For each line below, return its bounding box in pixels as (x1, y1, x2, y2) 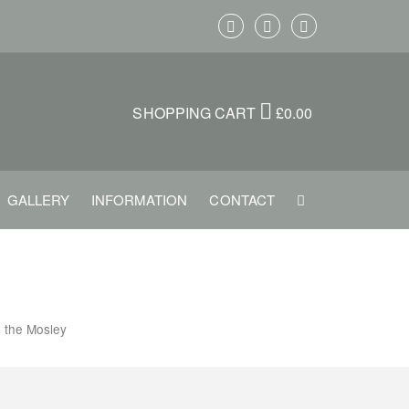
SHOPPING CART (132, 102, 260, 124)
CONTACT (209, 190, 275, 210)
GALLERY (6, 190, 69, 210)
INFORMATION (90, 190, 188, 210)
